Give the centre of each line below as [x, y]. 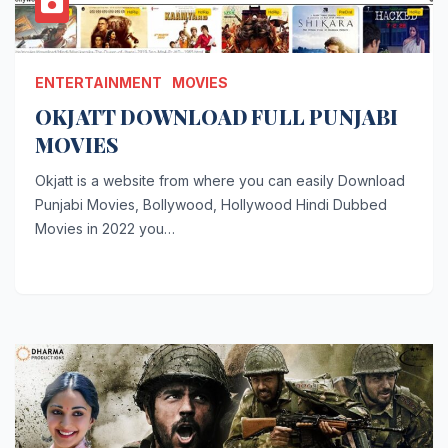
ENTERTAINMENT [98, 82]
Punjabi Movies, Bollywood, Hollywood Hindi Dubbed [211, 204]
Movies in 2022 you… [105, 228]
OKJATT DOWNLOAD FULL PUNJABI [217, 116]
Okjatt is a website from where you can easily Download [220, 180]
